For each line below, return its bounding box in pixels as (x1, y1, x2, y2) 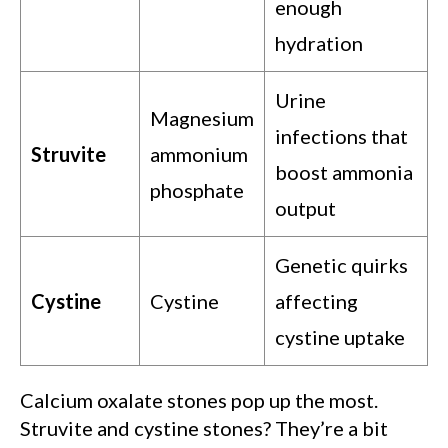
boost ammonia (275, 160, 413, 185)
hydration (275, 31, 363, 56)
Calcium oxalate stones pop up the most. (20, 388, 378, 413)
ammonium (150, 142, 248, 167)
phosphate (150, 178, 244, 203)
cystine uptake (275, 325, 405, 350)
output (275, 196, 336, 221)
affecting (275, 289, 358, 314)
